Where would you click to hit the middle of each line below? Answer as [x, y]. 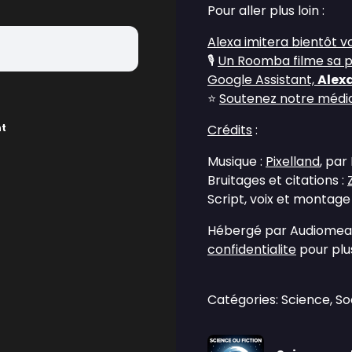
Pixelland [293, 161]
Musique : [236, 161]
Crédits [230, 130]
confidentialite [252, 249]
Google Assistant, [262, 80]
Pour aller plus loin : [266, 11]
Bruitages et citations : [277, 180]
